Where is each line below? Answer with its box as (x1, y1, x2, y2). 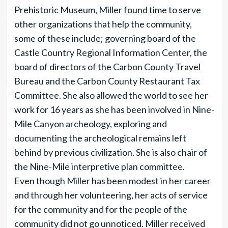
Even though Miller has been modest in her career (14, 175, 211, 186)
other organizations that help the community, (14, 18, 192, 30)
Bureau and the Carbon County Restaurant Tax (14, 75, 200, 87)
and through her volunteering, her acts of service (14, 189, 208, 201)
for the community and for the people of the (14, 204, 187, 215)
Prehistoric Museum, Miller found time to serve (14, 4, 201, 15)
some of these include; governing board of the (14, 33, 196, 44)
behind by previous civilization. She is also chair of (14, 147, 207, 158)
